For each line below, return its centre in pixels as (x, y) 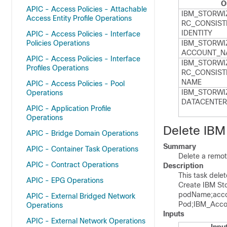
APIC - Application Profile (69, 108)
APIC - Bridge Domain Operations (82, 133)
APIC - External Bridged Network (81, 196)
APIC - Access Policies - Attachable (87, 9)
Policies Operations (58, 43)
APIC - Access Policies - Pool (75, 84)
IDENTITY (197, 33)
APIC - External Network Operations (86, 221)
